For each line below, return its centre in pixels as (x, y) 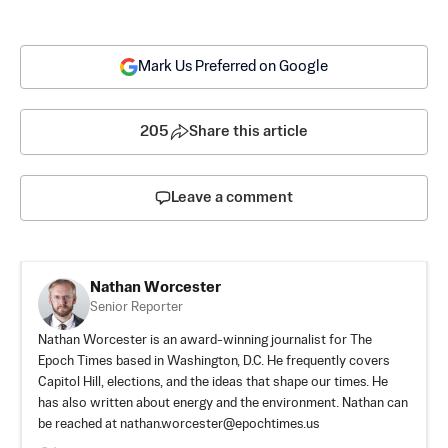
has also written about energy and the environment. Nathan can (223, 403)
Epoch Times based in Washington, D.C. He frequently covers (214, 361)
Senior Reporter (136, 307)
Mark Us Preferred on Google (233, 66)
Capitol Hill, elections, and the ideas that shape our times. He (213, 382)
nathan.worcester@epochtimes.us (220, 424)
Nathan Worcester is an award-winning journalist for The (205, 340)
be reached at (79, 424)
